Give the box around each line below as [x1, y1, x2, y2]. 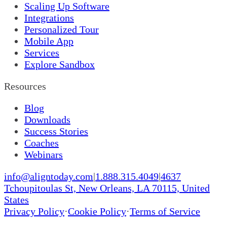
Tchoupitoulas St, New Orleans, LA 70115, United [4, 182, 210, 194]
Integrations [24, 12, 74, 23]
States [4, 194, 29, 205]
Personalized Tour [24, 23, 99, 35]
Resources [4, 80, 46, 92]
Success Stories [24, 125, 88, 137]
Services [24, 47, 59, 58]
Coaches [24, 137, 59, 148]
